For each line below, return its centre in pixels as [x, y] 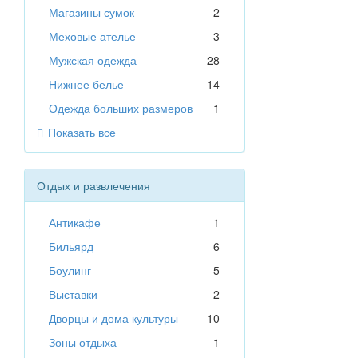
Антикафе [75, 223]
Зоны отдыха [83, 342]
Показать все [82, 132]
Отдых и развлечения [93, 186]
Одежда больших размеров [121, 108]
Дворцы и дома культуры [113, 318]
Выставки [73, 294]
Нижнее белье [86, 84]
